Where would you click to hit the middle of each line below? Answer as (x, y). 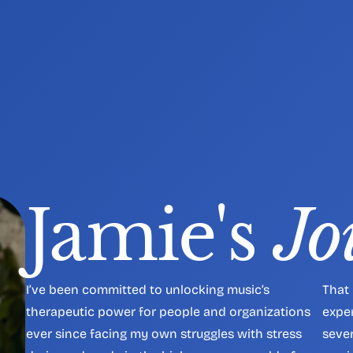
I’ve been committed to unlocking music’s (148, 290)
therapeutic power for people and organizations (168, 312)
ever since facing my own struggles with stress (164, 334)
